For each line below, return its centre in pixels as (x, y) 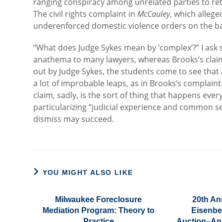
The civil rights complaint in (85, 14)
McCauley (154, 14)
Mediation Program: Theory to (98, 210)
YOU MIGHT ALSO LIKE (88, 172)
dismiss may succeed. (74, 119)
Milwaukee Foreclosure (99, 199)
